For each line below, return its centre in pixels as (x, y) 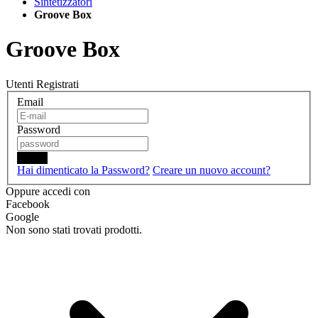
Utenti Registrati (42, 84)
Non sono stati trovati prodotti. (74, 230)
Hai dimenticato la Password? (83, 170)
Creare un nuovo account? (212, 170)
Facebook (28, 204)
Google (22, 217)
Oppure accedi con (48, 192)
